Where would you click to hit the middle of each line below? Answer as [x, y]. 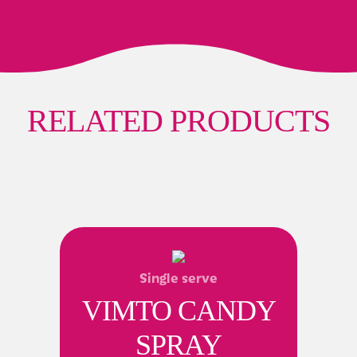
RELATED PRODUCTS [178, 120]
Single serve [178, 277]
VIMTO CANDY [178, 310]
